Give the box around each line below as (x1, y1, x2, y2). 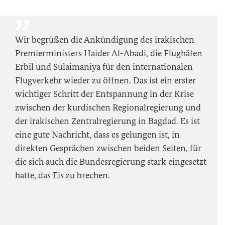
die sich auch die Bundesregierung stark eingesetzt (15, 156, 206, 167)
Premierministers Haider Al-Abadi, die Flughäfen (15, 48, 202, 59)
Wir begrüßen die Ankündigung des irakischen (15, 34, 194, 45)
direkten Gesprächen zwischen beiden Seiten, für (15, 143, 201, 154)
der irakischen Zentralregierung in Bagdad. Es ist (15, 116, 200, 127)
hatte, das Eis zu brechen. (15, 170, 110, 181)
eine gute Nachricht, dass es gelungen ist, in (15, 129, 180, 140)
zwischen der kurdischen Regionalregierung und (15, 102, 201, 113)
